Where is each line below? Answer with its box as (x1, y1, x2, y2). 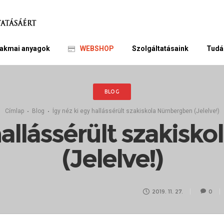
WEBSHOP (80, 44, 114, 52)
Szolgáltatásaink (132, 44, 189, 52)
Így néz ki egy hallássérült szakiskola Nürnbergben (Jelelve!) (52, 107, 219, 114)
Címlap (4, 107, 24, 114)
